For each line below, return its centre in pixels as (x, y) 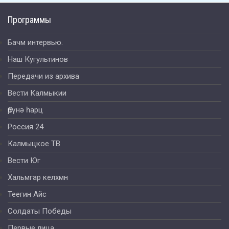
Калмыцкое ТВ (34, 144)
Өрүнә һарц (25, 110)
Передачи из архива (43, 76)
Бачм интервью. (35, 43)
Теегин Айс (27, 194)
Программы (29, 20)
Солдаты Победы (40, 211)
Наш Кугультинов (38, 60)
